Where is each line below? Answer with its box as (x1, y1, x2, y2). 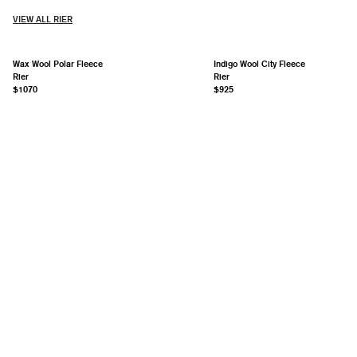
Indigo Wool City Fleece (214, 58, 305, 69)
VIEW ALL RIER (13, 14, 73, 24)
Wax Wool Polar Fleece (13, 58, 103, 69)
